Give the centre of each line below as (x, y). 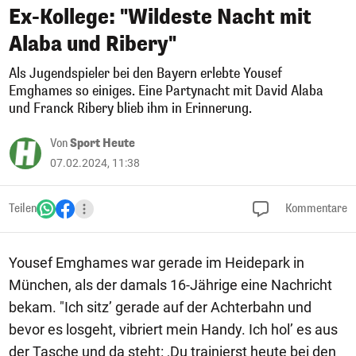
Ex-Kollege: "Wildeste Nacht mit (160, 17)
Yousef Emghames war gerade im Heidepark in (157, 263)
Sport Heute (103, 143)
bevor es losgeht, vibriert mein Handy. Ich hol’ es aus (173, 329)
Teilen (23, 209)
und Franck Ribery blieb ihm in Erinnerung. (130, 108)
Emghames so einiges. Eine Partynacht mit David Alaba (166, 91)
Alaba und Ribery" (93, 44)
